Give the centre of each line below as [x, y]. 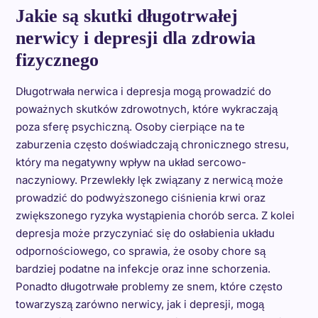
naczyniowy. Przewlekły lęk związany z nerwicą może [149, 180]
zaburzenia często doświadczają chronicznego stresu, [152, 145]
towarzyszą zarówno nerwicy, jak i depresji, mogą [139, 305]
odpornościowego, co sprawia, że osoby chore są [140, 251]
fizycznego [57, 60]
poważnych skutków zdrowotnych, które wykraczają [146, 109]
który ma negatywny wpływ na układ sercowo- [131, 163]
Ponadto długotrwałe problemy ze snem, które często [149, 287]
